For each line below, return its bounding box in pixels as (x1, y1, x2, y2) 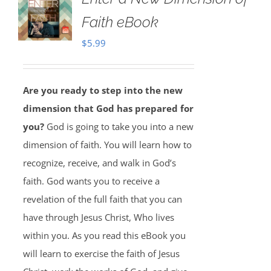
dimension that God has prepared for (22, 102, 194, 114)
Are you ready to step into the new (22, 84, 183, 96)
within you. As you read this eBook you (22, 229, 186, 241)
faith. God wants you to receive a (22, 175, 160, 187)
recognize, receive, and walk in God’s (22, 157, 176, 169)
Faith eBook (81, 13, 158, 31)
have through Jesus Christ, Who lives (22, 211, 174, 223)
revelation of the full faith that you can (22, 193, 182, 205)
